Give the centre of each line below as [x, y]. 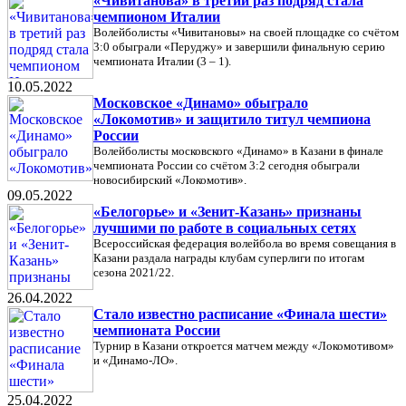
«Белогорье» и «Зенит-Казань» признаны [227, 212]
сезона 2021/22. [134, 272]
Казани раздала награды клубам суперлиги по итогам [229, 258]
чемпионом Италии [157, 17]
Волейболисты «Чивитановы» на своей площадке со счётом [246, 32]
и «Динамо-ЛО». [135, 360]
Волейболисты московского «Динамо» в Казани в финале [238, 151]
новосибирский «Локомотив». [170, 180]
